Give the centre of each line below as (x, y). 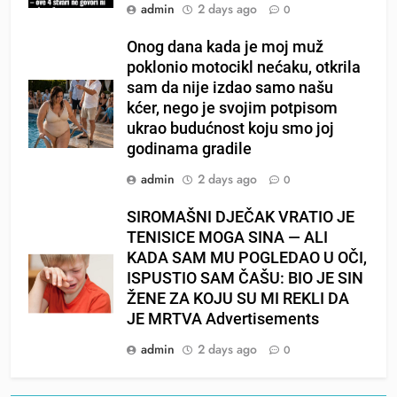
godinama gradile (189, 149)
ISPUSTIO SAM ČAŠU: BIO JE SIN (245, 279)
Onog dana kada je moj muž (225, 47)
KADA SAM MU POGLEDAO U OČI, (247, 258)
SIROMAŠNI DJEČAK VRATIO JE (241, 218)
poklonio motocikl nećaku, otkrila (244, 68)
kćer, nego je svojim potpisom (232, 109)
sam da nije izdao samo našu (230, 88)
